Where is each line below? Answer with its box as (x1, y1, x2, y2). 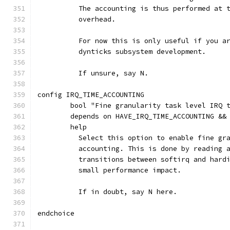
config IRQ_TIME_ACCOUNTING (37, 90, 144, 99)
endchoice (37, 209, 74, 218)
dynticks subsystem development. (70, 47, 206, 56)
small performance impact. (70, 166, 181, 175)
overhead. (70, 15, 116, 24)
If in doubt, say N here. (70, 187, 177, 196)
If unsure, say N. (70, 69, 148, 78)
